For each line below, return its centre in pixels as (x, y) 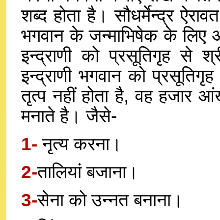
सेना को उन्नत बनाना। (110, 200)
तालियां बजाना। (88, 172)
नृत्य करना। (80, 144)
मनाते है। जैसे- (69, 116)
